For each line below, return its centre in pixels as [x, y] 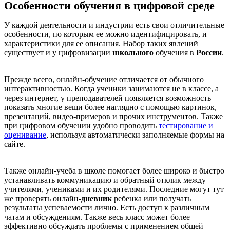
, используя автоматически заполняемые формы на [135, 135]
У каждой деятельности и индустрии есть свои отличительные [114, 25]
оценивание [25, 135]
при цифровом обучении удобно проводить [81, 125]
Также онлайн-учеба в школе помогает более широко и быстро [114, 170]
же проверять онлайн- [43, 198]
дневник [97, 198]
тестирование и [186, 125]
